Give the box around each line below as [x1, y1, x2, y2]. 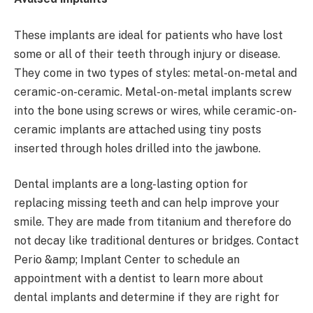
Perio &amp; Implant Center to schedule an [14, 253, 240, 267]
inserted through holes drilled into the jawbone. [14, 141, 261, 155]
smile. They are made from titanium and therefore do [14, 215, 291, 229]
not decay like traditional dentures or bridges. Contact [14, 234, 299, 248]
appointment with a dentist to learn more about [14, 272, 263, 286]
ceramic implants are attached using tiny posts [14, 122, 261, 136]
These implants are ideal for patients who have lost [14, 28, 283, 42]
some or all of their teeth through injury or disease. [14, 47, 280, 61]
